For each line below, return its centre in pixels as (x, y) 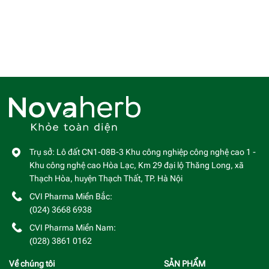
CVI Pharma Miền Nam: (73, 228)
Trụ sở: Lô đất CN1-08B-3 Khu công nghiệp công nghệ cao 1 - (143, 152)
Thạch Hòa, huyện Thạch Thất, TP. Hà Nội (106, 178)
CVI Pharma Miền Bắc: (71, 196)
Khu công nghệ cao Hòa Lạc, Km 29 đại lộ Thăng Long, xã (137, 165)
